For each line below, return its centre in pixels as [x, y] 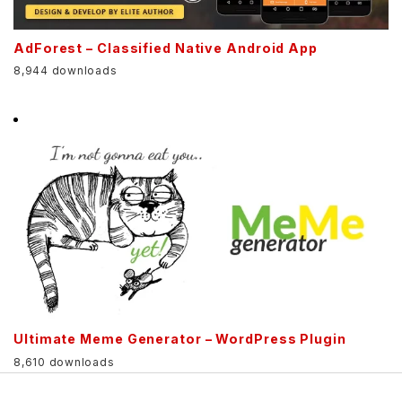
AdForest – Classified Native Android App [166, 48]
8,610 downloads [64, 362]
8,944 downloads [66, 71]
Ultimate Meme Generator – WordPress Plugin [180, 339]
